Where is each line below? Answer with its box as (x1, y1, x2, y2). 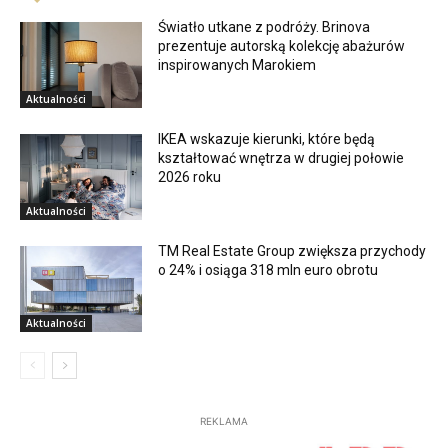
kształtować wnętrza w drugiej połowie (158, 150, 405, 167)
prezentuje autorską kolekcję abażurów (158, 38, 406, 55)
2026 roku (158, 169, 222, 186)
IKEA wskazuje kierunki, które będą (158, 131, 376, 148)
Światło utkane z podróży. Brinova (158, 19, 371, 36)
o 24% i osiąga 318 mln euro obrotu (158, 261, 379, 278)
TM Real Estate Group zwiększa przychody (158, 242, 427, 259)
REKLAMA (200, 414, 248, 427)
